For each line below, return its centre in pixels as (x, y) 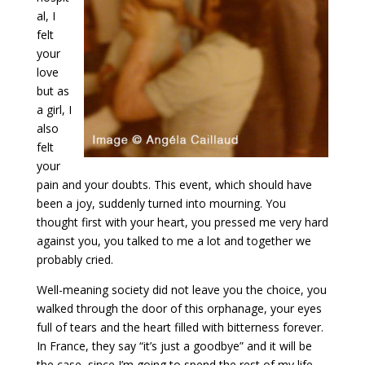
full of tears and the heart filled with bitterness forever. (180, 328)
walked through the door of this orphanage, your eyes (179, 309)
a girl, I (54, 110)
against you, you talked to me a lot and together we (174, 241)
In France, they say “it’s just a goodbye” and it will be (174, 346)
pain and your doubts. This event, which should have (174, 185)
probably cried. (75, 260)
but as (53, 91)
